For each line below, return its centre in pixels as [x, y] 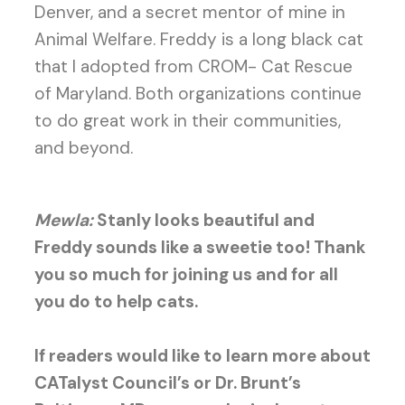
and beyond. [83, 148]
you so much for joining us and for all [186, 274]
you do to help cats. [116, 301]
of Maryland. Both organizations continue [198, 94]
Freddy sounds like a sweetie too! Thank [200, 247]
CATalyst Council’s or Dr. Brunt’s [167, 383]
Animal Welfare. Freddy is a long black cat [198, 39]
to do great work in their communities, [187, 121]
